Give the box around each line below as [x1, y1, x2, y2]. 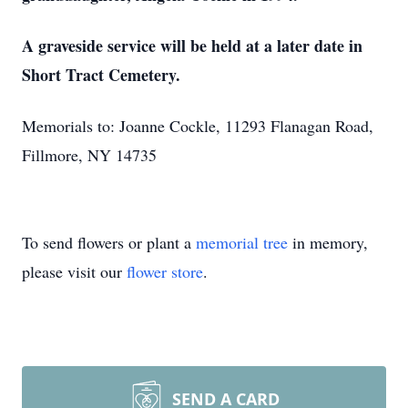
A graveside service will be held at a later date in [22, 34, 362, 57]
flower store [127, 260, 203, 282]
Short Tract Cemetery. [22, 63, 180, 87]
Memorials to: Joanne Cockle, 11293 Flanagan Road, [22, 115, 373, 137]
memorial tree [196, 231, 288, 253]
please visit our [22, 260, 127, 282]
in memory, [288, 231, 368, 253]
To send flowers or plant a [22, 231, 196, 253]
